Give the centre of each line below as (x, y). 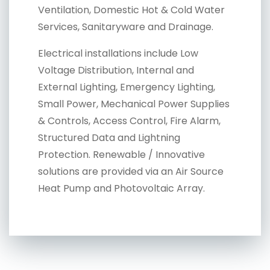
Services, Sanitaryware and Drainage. (126, 27)
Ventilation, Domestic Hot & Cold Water (131, 10)
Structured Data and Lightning (109, 137)
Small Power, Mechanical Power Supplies (134, 104)
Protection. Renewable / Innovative (121, 154)
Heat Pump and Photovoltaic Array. (121, 188)
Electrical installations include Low (118, 53)
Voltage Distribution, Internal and (116, 70)
